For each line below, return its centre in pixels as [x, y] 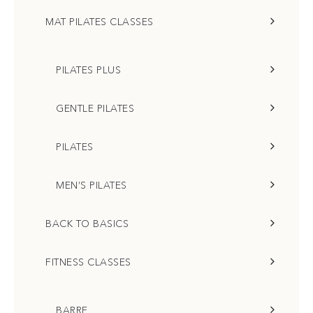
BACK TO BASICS [87, 224]
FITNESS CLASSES [88, 262]
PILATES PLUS [88, 70]
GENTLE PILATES [95, 108]
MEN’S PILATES [92, 185]
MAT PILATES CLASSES [100, 22]
